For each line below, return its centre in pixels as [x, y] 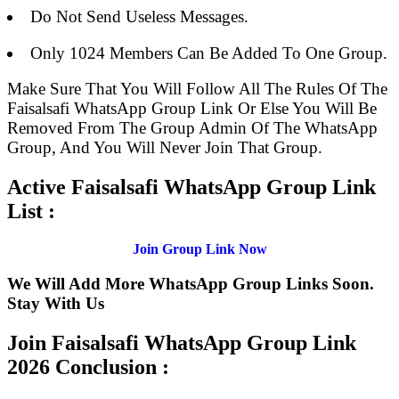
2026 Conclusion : [88, 366]
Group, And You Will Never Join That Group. [165, 148]
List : [31, 212]
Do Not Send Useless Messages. [139, 17]
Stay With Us [56, 303]
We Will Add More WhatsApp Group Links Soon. [191, 283]
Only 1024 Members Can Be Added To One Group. [208, 53]
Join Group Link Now [199, 249]
